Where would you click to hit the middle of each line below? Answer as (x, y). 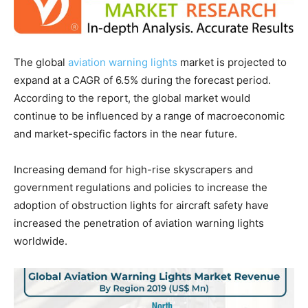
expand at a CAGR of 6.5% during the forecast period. (142, 80)
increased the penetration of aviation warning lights (139, 223)
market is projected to (232, 63)
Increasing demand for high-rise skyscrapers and (133, 170)
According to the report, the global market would (132, 98)
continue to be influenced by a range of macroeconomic (149, 116)
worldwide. (41, 241)
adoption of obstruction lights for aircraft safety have (141, 206)
